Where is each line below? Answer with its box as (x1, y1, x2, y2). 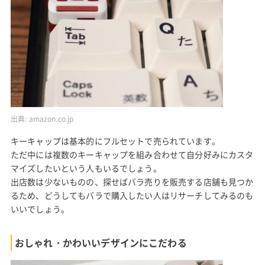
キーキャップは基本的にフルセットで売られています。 (10, 135, 220, 147)
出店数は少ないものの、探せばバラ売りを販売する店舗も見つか (10, 176, 254, 188)
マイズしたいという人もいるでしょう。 (10, 162, 161, 174)
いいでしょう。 (10, 203, 70, 215)
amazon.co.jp (28, 113, 74, 124)
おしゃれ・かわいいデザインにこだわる (14, 235, 187, 250)
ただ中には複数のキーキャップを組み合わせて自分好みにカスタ (10, 148, 254, 161)
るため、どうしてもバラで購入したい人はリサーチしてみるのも (10, 189, 254, 202)
